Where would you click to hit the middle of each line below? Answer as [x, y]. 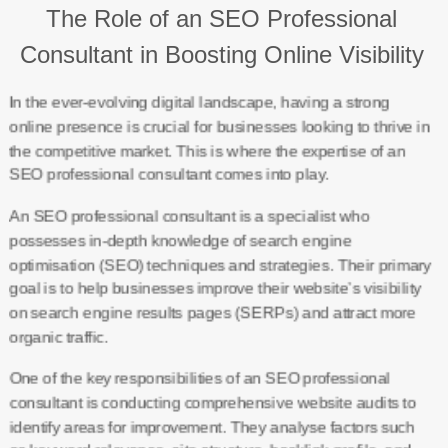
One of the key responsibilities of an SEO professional [199, 378]
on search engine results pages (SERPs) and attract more [212, 312]
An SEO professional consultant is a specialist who [188, 216]
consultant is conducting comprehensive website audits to [212, 402]
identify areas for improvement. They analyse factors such [211, 426]
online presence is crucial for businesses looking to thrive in [219, 126]
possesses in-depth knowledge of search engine [179, 240]
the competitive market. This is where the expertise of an [206, 150]
